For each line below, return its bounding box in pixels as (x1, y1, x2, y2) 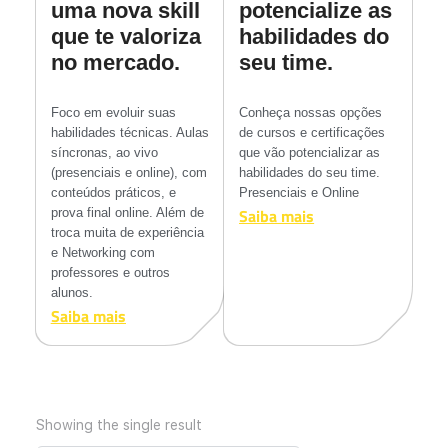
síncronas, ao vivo (50, 145, 158, 161)
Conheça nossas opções (239, 105, 383, 121)
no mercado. (50, 50, 180, 76)
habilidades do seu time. (239, 165, 381, 181)
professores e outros (50, 265, 170, 281)
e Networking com (50, 245, 155, 261)
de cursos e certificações (239, 125, 386, 141)
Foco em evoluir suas (50, 105, 176, 121)
